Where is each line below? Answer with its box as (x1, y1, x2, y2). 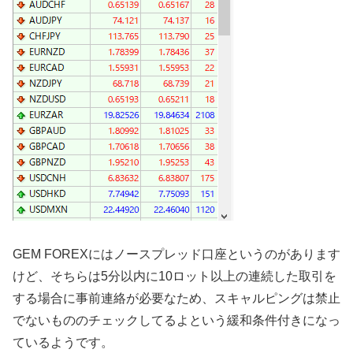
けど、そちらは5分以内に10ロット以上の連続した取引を (13, 269, 336, 284)
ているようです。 (13, 336, 113, 350)
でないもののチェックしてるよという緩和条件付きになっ (13, 314, 340, 328)
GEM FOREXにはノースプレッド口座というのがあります (13, 247, 340, 262)
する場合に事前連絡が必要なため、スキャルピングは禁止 (13, 292, 340, 306)
